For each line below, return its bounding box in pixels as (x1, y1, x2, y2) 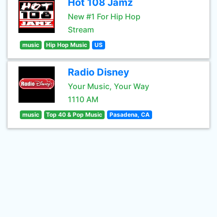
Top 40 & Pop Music (46, 111, 103, 118)
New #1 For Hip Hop (68, 12, 140, 21)
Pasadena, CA (109, 111, 150, 118)
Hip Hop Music (46, 41, 88, 48)
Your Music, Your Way (68, 81, 149, 91)
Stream (68, 25, 94, 34)
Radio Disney (68, 66, 129, 78)
